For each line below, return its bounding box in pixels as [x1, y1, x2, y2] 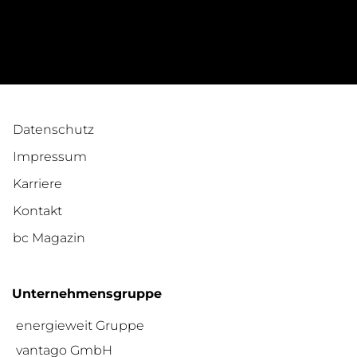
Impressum [13, 148, 87, 164]
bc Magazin [13, 229, 85, 245]
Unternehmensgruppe [12, 285, 162, 301]
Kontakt [13, 202, 62, 218]
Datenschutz [13, 121, 94, 137]
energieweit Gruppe [16, 317, 144, 333]
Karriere [13, 175, 62, 191]
